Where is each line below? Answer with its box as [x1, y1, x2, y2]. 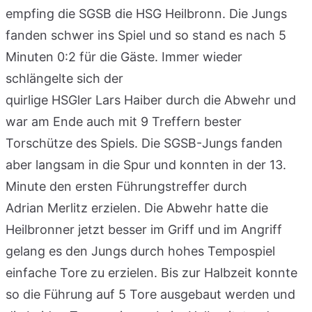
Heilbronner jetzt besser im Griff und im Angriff [6, 221, 282, 237]
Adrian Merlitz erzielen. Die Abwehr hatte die [6, 200, 268, 215]
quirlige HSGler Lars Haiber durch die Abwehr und [6, 92, 296, 107]
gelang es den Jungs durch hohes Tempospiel [6, 243, 275, 258]
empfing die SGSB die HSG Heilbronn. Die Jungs [6, 6, 287, 21]
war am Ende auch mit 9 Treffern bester [6, 114, 242, 129]
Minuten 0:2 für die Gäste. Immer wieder [6, 49, 242, 64]
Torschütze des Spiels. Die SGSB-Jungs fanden [6, 135, 283, 150]
